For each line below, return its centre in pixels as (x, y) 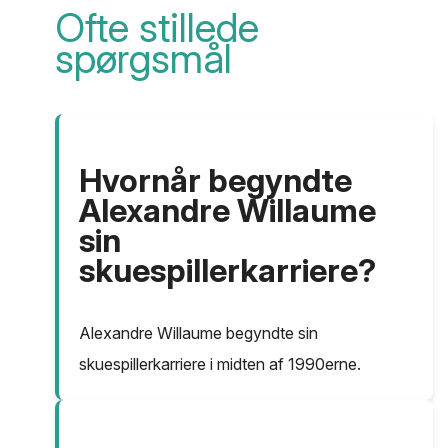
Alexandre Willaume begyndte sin (198, 333)
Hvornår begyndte (215, 181)
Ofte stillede (157, 28)
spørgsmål (143, 59)
